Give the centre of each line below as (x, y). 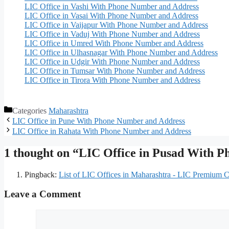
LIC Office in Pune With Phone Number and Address (99, 121)
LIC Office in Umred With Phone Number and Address (114, 43)
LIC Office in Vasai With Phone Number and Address (111, 15)
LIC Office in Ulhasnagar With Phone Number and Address (121, 52)
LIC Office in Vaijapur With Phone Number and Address (116, 25)
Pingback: (42, 174)
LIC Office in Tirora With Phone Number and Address (112, 80)
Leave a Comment (42, 194)
